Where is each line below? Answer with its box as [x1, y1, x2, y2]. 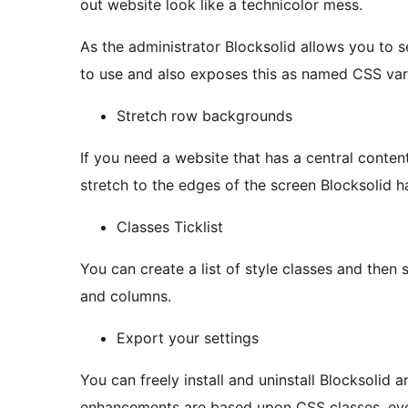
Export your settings [117, 329, 259, 348]
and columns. [80, 287, 171, 306]
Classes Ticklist [117, 218, 223, 237]
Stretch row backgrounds [117, 107, 292, 126]
